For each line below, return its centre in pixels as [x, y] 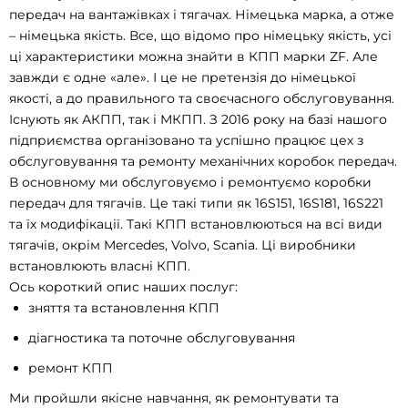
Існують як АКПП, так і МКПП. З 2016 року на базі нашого [198, 120]
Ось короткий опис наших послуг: [123, 287]
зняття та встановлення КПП [124, 308]
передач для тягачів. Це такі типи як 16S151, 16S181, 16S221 [196, 204]
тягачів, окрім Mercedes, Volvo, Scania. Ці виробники [183, 245]
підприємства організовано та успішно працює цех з [186, 141]
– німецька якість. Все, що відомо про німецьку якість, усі [200, 36]
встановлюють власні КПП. [100, 266]
